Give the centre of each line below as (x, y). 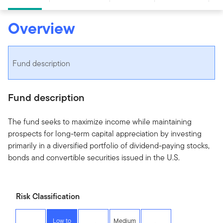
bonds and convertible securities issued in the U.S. (94, 157)
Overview (42, 28)
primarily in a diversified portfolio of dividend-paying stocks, (109, 145)
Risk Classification (48, 196)
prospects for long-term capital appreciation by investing (105, 133)
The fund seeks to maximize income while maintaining (100, 121)
